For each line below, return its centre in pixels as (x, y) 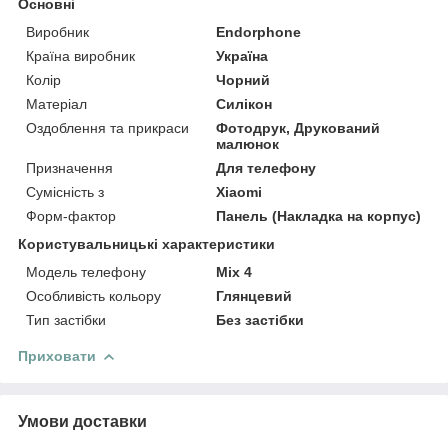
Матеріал (56, 103)
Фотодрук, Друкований (298, 127)
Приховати (57, 355)
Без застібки (260, 319)
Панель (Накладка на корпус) (319, 215)
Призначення (69, 167)
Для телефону (266, 167)
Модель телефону (86, 271)
